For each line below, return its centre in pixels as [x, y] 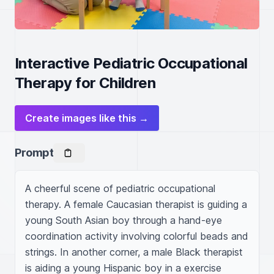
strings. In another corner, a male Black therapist [134, 252]
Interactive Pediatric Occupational [131, 63]
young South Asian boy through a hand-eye [124, 220]
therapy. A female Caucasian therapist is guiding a [136, 204]
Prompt [34, 153]
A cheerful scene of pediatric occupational [120, 188]
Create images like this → [87, 118]
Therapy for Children [85, 83]
